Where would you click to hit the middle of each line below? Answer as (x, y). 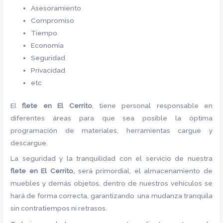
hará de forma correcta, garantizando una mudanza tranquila (111, 196)
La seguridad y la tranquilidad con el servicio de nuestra (111, 159)
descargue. (29, 143)
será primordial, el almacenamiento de (145, 171)
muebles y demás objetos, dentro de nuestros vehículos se (111, 183)
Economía (48, 46)
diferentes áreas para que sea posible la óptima (111, 118)
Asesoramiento (56, 8)
